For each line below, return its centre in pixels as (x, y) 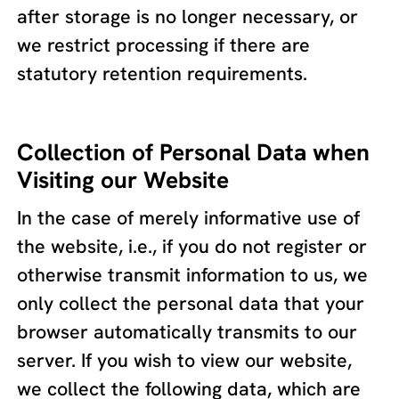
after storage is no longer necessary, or (188, 16)
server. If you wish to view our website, (185, 360)
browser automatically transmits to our (187, 331)
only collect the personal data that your (191, 303)
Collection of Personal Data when (194, 153)
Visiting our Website (123, 180)
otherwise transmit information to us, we (193, 274)
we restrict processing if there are (164, 45)
